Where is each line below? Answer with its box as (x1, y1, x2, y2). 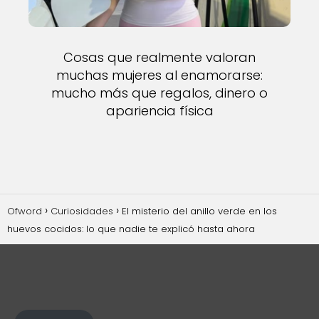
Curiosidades (51, 204, 113, 218)
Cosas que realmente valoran (63, 48, 256, 66)
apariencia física (105, 102, 214, 120)
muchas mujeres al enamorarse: (56, 66, 263, 84)
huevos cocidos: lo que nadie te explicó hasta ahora (7, 222, 255, 236)
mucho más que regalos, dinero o (51, 84, 268, 102)
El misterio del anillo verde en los (122, 204, 277, 218)
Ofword (7, 204, 42, 218)
